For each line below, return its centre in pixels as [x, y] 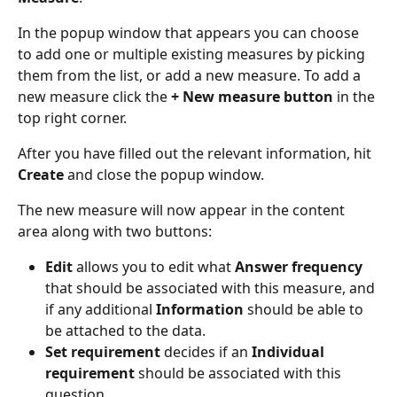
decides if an [206, 352]
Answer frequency [299, 267]
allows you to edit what [154, 267]
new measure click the [94, 97]
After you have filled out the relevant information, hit [196, 154]
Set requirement [103, 352]
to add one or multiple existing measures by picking [193, 54]
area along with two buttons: [115, 232]
